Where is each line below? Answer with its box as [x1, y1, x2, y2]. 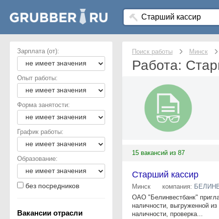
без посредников [25, 182, 79, 190]
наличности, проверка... [132, 210, 203, 218]
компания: [162, 183, 194, 190]
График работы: [17, 128, 64, 135]
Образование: [17, 155, 58, 162]
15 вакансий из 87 [132, 149, 185, 156]
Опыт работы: [17, 74, 58, 82]
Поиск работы [132, 48, 173, 55]
